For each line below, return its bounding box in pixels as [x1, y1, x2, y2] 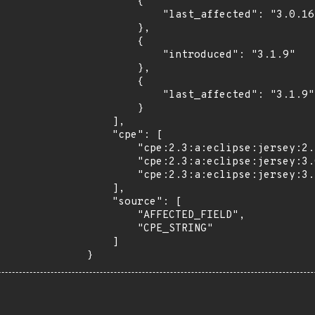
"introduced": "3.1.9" [86, 49, 162, 62]
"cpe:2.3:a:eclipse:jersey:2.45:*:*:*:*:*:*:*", [86, 142, 137, 155]
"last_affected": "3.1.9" [86, 89, 162, 102]
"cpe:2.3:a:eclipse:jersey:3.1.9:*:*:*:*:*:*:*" [86, 169, 137, 182]
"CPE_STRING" [86, 222, 137, 236]
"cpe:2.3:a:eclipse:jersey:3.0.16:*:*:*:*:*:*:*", [86, 155, 137, 169]
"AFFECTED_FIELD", [86, 209, 137, 222]
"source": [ [86, 195, 112, 209]
